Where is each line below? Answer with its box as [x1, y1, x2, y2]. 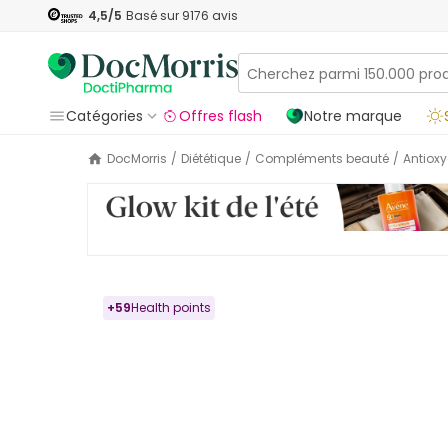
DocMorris [115, 150, 167, 167]
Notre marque [304, 106, 402, 126]
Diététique [189, 150, 241, 167]
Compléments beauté [265, 150, 389, 167]
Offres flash [179, 106, 262, 126]
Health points [131, 299, 211, 317]
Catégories [66, 106, 143, 126]
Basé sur [126, 6, 182, 24]
